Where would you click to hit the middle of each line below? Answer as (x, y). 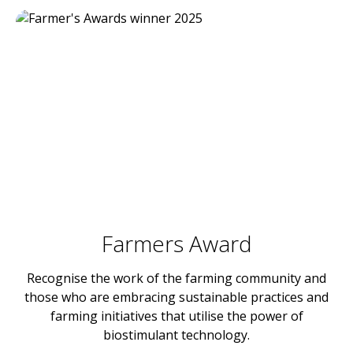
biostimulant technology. (176, 335)
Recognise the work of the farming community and (176, 278)
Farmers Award (176, 243)
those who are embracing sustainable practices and (176, 297)
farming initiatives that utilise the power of (176, 316)
